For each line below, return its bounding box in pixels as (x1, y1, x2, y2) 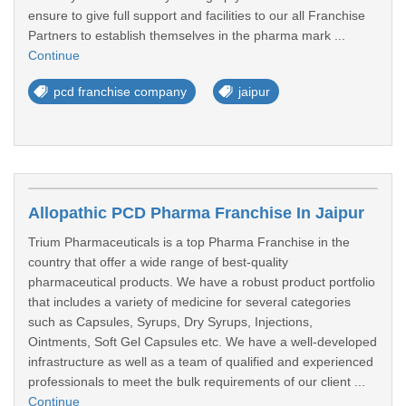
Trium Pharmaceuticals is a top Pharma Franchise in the (28, 235, 350, 249)
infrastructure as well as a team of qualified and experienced (28, 354, 373, 369)
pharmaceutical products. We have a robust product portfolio (28, 275, 375, 289)
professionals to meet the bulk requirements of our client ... (28, 374, 365, 389)
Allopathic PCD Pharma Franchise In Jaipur (28, 204, 364, 222)
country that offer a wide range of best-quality (28, 255, 288, 269)
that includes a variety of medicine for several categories (28, 295, 351, 309)
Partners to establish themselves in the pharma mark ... (28, 28, 345, 43)
